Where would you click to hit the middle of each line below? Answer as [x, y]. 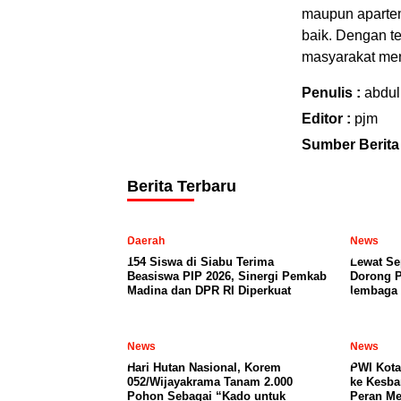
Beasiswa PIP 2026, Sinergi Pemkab [227, 277]
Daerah [146, 241]
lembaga [374, 291]
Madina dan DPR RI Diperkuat [209, 291]
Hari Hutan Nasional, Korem [204, 368]
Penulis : [333, 93]
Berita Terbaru [182, 187]
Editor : [328, 119]
